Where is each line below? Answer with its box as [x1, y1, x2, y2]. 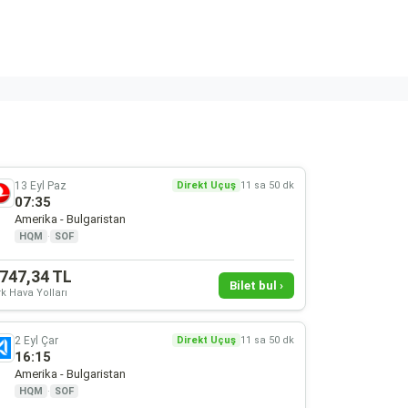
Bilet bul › [229, 279, 283, 292]
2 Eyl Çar [14, 333, 58, 347]
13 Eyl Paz [14, 178, 66, 192]
